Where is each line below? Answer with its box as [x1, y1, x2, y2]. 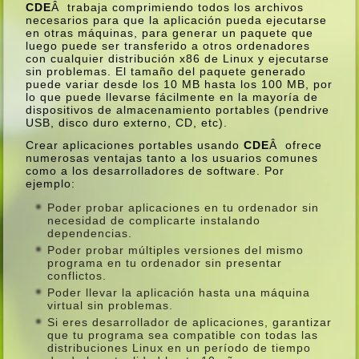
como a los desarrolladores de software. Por [26, 163, 285, 177]
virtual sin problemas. [47, 298, 174, 312]
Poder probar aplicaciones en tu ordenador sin [47, 200, 320, 214]
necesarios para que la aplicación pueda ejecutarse [26, 13, 328, 26]
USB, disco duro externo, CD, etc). [26, 115, 228, 129]
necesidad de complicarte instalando [47, 213, 261, 227]
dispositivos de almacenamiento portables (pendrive [26, 103, 330, 116]
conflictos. [47, 268, 107, 282]
